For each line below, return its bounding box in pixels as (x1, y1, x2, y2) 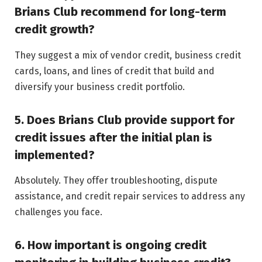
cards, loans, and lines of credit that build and (15, 65, 215, 77)
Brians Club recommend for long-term (15, 5, 226, 19)
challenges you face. (15, 206, 102, 218)
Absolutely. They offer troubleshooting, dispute (15, 174, 218, 186)
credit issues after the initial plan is (15, 130, 212, 144)
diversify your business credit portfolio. (15, 81, 185, 92)
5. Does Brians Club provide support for (15, 112, 235, 127)
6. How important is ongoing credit (15, 237, 206, 252)
